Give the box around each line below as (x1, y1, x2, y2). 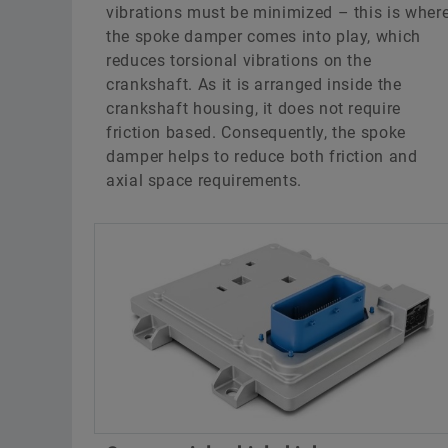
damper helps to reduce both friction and (106, 146, 418, 166)
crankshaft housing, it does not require (106, 98, 401, 118)
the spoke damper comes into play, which (106, 26, 421, 46)
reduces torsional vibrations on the (106, 50, 372, 70)
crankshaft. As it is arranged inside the (106, 74, 402, 94)
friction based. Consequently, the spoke (106, 122, 406, 142)
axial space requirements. (106, 170, 302, 190)
